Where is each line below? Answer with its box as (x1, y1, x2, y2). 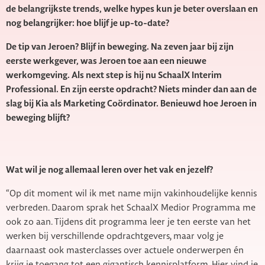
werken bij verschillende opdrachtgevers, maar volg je (6, 232, 224, 241)
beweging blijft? (6, 114, 70, 122)
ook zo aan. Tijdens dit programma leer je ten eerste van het (6, 218, 251, 227)
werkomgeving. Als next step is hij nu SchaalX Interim (6, 71, 222, 80)
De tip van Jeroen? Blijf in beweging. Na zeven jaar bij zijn (6, 43, 234, 51)
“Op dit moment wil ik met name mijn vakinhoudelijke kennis (6, 189, 257, 198)
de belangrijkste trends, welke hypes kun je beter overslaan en (6, 5, 258, 14)
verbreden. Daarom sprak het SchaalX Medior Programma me (6, 203, 256, 212)
